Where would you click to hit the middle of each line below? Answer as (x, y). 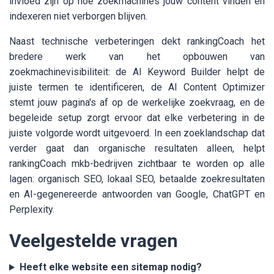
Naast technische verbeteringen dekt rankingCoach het (137, 42)
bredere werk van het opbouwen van (137, 57)
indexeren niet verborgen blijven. (78, 17)
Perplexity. (32, 210)
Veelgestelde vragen (94, 241)
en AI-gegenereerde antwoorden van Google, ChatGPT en (137, 194)
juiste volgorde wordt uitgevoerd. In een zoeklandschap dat (137, 133)
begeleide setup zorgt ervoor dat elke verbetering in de (137, 118)
